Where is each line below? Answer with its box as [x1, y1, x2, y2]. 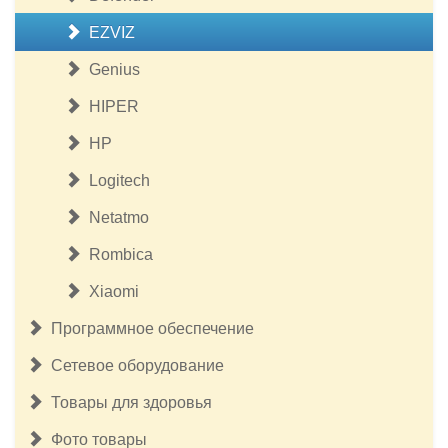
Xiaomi [81, 283, 139, 300]
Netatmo [81, 209, 149, 226]
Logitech [81, 172, 150, 189]
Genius [81, 61, 140, 78]
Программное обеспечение [43, 320, 254, 337]
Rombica [81, 246, 153, 263]
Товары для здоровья [43, 394, 212, 411]
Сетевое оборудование [43, 357, 224, 374]
